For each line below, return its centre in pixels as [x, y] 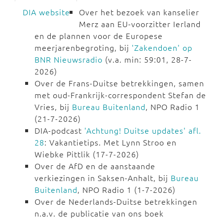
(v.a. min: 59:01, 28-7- [147, 59]
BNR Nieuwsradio [69, 59]
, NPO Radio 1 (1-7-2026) [127, 190]
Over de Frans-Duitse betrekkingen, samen [119, 83]
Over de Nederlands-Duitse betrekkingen [116, 202]
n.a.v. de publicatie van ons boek [99, 213]
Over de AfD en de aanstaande [95, 166]
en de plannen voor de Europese [99, 36]
